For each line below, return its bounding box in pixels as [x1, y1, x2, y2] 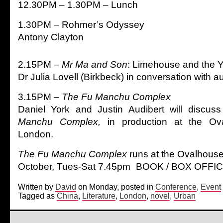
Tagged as [18, 191, 57, 200]
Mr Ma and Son [62, 59, 127, 70]
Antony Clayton [18, 31, 84, 42]
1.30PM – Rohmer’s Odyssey [18, 19, 144, 30]
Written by [18, 182, 55, 191]
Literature [82, 191, 115, 200]
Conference [155, 182, 197, 191]
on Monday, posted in [76, 182, 155, 191]
